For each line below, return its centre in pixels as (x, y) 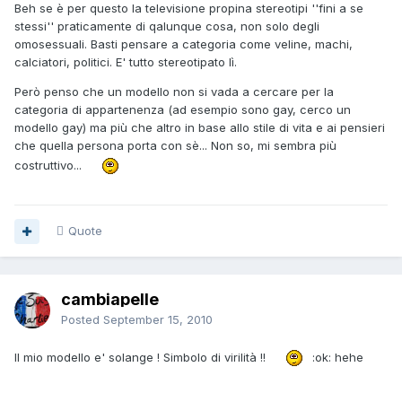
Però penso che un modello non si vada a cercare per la (174, 92)
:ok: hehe (336, 357)
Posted (82, 320)
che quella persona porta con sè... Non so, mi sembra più (175, 146)
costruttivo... (52, 165)
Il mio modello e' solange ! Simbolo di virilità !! (144, 357)
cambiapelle (110, 300)
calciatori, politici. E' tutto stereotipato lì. (126, 62)
